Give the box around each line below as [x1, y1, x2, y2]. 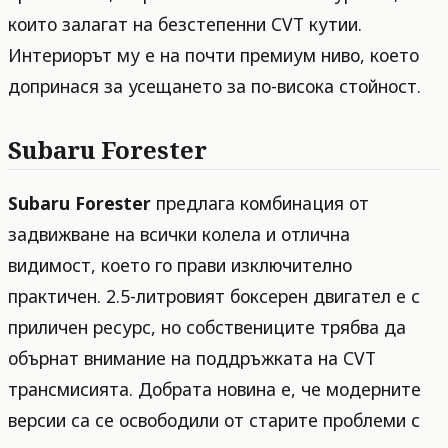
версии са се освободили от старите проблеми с [8, 407, 420, 432]
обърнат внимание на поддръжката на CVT [8, 345, 376, 370]
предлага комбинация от [151, 190, 369, 215]
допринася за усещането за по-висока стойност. [8, 74, 421, 99]
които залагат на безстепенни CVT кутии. [8, 12, 362, 37]
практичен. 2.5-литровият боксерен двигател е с [8, 283, 420, 308]
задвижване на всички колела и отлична [8, 221, 350, 246]
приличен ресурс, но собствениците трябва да [8, 314, 406, 339]
